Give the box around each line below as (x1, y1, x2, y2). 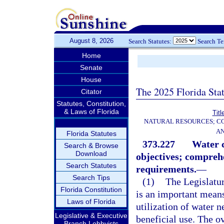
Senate (80, 63, 102, 71)
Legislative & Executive (55, 211, 127, 219)
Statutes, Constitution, (56, 99, 126, 107)
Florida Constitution (60, 185, 122, 193)
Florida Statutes (66, 129, 116, 137)
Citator (80, 87, 102, 95)
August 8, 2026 (69, 37, 113, 44)
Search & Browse (64, 141, 118, 149)
